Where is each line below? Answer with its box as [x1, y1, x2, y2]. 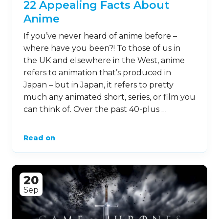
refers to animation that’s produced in [23, 68, 171, 77]
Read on [23, 133, 55, 142]
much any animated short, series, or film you [23, 92, 196, 102]
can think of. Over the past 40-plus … [23, 105, 167, 114]
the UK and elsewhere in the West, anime [23, 56, 185, 65]
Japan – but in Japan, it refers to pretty [23, 80, 174, 89]
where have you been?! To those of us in [23, 44, 180, 53]
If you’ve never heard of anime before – [23, 31, 177, 41]
